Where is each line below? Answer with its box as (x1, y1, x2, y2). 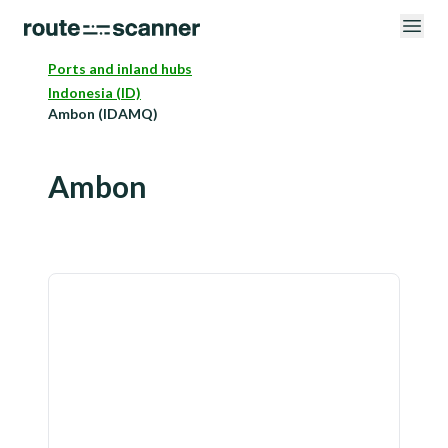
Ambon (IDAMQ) (48, 105, 158, 122)
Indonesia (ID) (48, 84, 141, 101)
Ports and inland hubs (48, 60, 192, 77)
